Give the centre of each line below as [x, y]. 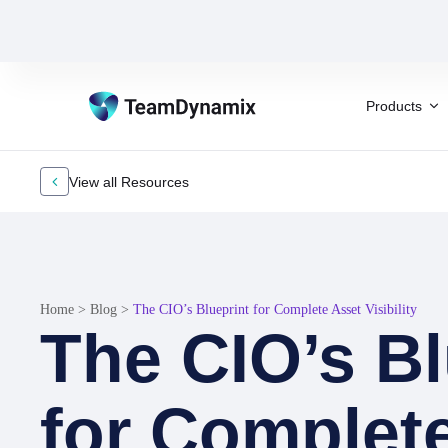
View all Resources [129, 181]
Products [394, 105]
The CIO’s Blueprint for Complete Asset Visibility [275, 309]
